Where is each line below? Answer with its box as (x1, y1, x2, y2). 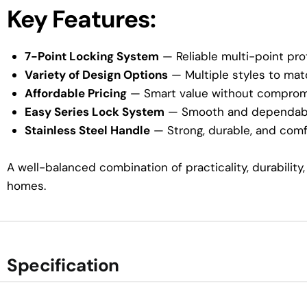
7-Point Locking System (24, 49, 159, 64)
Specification (7, 253, 119, 277)
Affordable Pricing (24, 86, 127, 101)
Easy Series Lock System (24, 104, 164, 120)
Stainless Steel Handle (24, 123, 150, 138)
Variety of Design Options (24, 67, 168, 83)
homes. (7, 178, 46, 194)
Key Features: (7, 3, 156, 36)
